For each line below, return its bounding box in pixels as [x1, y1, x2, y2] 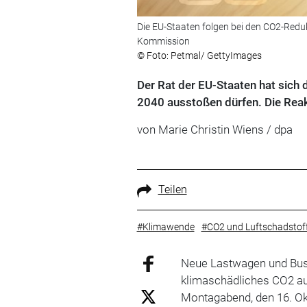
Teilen [158, 183, 187, 197]
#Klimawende [136, 221, 195, 233]
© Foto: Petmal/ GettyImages [136, 50, 262, 62]
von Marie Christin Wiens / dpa [136, 123, 293, 137]
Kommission [136, 36, 190, 47]
